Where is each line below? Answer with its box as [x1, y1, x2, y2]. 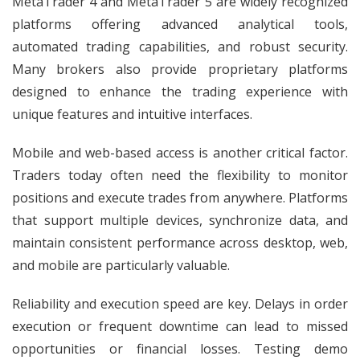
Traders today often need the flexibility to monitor [12, 166, 348, 184]
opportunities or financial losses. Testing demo [12, 340, 348, 358]
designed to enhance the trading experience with [12, 83, 348, 100]
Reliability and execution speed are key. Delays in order [12, 295, 348, 313]
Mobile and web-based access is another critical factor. [12, 144, 348, 162]
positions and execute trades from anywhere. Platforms [12, 189, 348, 207]
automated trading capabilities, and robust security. [12, 38, 348, 55]
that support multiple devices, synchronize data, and [12, 211, 348, 229]
